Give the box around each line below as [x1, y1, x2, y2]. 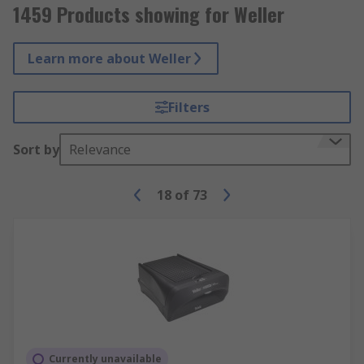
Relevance [69, 141, 131, 158]
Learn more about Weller [28, 50, 191, 67]
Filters [167, 98, 210, 116]
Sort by [13, 141, 59, 158]
